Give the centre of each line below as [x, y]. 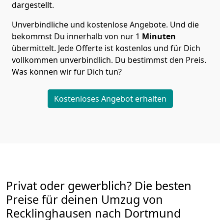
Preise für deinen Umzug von [84, 200]
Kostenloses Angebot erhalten [110, 99]
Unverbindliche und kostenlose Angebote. [91, 25]
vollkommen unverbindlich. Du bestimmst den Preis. [109, 60]
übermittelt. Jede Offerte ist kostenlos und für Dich [106, 48]
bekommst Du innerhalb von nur [73, 37]
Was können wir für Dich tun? [68, 72]
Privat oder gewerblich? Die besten [99, 186]
